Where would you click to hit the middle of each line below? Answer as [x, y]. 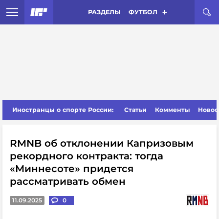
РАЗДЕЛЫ [104, 12]
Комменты [172, 110]
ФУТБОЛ [143, 12]
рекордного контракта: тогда [87, 156]
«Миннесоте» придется [72, 169]
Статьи [136, 110]
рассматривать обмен [68, 181]
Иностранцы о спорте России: [63, 110]
